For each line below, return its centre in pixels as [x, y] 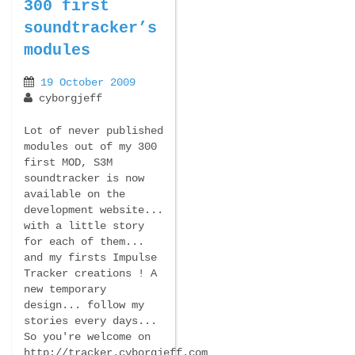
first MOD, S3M [68, 163]
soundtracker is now [84, 179]
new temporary [65, 290]
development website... [94, 210]
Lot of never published [94, 131]
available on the [74, 195]
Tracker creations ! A [90, 274]
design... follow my [84, 305]
